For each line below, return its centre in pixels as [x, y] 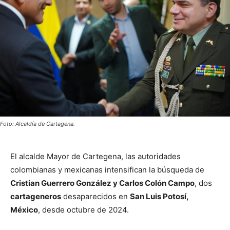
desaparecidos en [95, 196]
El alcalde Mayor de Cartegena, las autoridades [95, 156]
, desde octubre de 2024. [83, 209]
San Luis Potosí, [159, 196]
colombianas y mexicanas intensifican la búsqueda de [107, 169]
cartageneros [36, 196]
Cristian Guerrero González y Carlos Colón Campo [102, 183]
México [24, 209]
